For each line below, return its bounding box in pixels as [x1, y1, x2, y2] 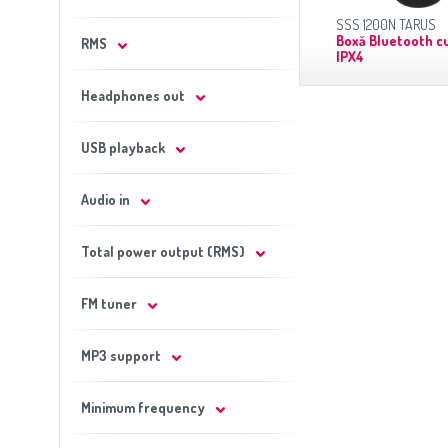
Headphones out [80, 87, 185, 104]
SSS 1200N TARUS [335, 16, 436, 33]
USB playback [80, 139, 165, 156]
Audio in [80, 191, 130, 208]
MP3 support [80, 347, 161, 364]
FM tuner [80, 295, 137, 312]
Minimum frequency [80, 399, 205, 416]
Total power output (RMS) [80, 243, 245, 260]
